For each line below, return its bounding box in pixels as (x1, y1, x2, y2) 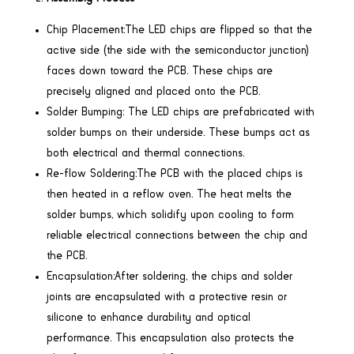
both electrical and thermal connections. (46, 147, 244, 159)
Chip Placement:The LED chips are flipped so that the (46, 24, 312, 36)
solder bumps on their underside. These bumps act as (46, 126, 310, 138)
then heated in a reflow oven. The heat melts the (46, 188, 292, 200)
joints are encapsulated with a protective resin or (46, 291, 287, 303)
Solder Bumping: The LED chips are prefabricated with (46, 106, 314, 118)
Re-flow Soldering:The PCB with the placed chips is (46, 168, 303, 179)
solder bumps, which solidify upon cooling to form (46, 209, 294, 220)
